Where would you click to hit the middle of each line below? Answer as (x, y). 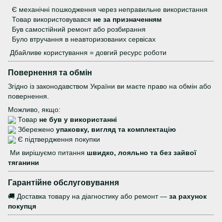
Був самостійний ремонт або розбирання (78, 29)
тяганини (24, 162)
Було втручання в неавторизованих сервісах (83, 39)
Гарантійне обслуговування (63, 182)
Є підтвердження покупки (58, 139)
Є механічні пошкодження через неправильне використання (109, 9)
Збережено (36, 129)
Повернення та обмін (50, 72)
